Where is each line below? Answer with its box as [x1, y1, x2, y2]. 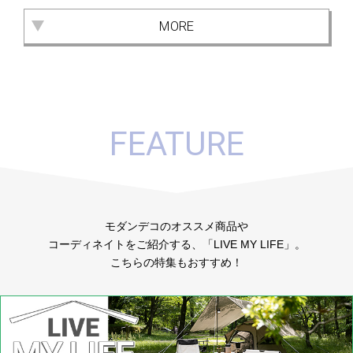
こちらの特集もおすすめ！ [110, 256, 243, 269]
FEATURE [109, 124, 244, 163]
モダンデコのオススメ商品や [105, 220, 248, 233]
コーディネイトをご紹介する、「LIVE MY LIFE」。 [47, 238, 306, 251]
